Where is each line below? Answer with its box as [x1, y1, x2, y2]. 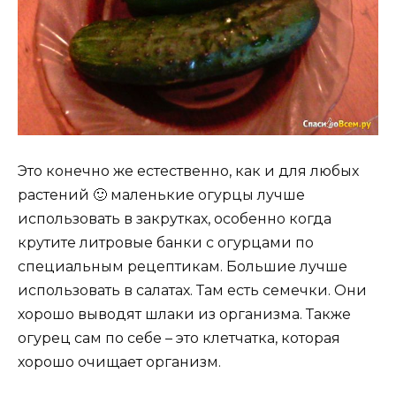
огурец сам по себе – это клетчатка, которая [18, 330, 340, 347]
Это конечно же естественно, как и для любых [18, 163, 359, 180]
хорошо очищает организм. [18, 354, 221, 371]
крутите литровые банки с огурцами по [18, 234, 314, 252]
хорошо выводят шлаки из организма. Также [18, 306, 351, 324]
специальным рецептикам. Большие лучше [18, 258, 347, 276]
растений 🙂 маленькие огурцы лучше [18, 187, 305, 204]
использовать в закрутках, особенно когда [18, 210, 331, 228]
